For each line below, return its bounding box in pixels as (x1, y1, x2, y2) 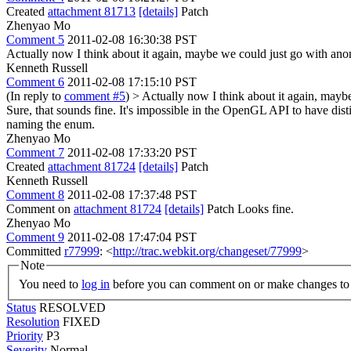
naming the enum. (6, 118, 95, 131)
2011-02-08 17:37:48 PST (67, 188, 197, 201)
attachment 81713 (48, 5, 136, 18)
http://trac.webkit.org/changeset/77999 (113, 244, 302, 258)
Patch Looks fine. (204, 202, 294, 215)
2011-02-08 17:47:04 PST (67, 230, 197, 244)
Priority (6, 328, 43, 342)
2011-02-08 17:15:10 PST (67, 75, 197, 89)
